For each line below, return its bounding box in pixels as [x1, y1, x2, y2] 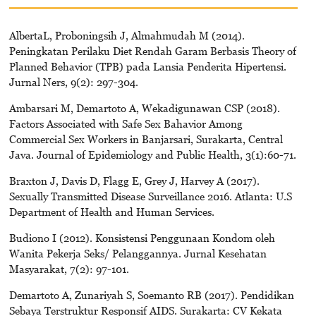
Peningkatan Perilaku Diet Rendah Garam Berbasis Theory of [8, 44, 296, 57]
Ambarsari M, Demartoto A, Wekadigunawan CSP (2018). [8, 101, 280, 114]
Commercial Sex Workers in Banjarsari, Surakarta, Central [8, 132, 283, 145]
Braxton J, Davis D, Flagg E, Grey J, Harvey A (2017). [8, 174, 260, 187]
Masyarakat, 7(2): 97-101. [8, 262, 129, 275]
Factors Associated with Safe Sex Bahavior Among [8, 116, 243, 130]
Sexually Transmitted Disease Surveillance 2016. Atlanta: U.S [8, 189, 292, 202]
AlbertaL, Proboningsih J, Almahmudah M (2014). [8, 28, 245, 42]
